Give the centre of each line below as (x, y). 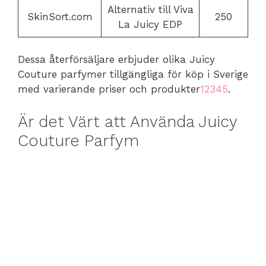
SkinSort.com (60, 16)
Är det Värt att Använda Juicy (127, 121)
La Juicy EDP (150, 24)
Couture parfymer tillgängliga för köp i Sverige (133, 74)
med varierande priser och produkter (109, 89)
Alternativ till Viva (150, 9)
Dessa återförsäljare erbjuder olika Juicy (116, 59)
